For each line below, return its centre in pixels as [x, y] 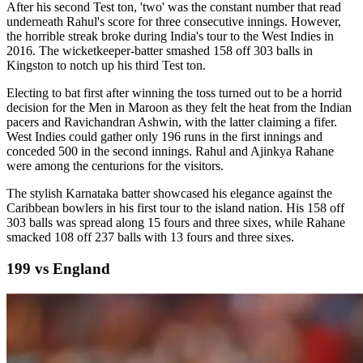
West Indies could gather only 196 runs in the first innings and [164, 137]
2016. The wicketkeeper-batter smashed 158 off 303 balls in [160, 51]
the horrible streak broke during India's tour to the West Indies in [170, 36]
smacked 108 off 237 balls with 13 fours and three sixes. [150, 237]
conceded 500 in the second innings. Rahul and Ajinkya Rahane [170, 152]
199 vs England [58, 268]
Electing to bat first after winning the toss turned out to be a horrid [174, 93]
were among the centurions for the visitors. [115, 166]
